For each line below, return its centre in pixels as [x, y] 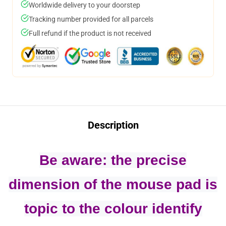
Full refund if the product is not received [90, 33]
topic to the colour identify [113, 209]
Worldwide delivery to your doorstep [84, 5]
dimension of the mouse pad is [113, 184]
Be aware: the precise [113, 160]
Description [113, 125]
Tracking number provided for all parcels [91, 19]
